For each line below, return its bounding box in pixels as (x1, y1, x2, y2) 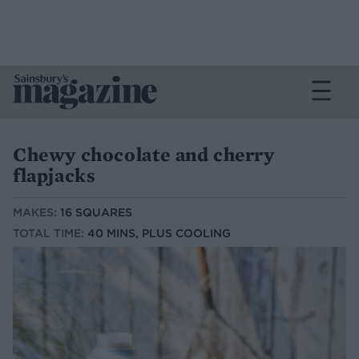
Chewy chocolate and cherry (13, 142, 275, 167)
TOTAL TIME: (13, 226, 87, 241)
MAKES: (13, 205, 60, 220)
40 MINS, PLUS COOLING (87, 226, 231, 241)
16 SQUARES (60, 205, 132, 220)
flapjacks (13, 163, 96, 188)
